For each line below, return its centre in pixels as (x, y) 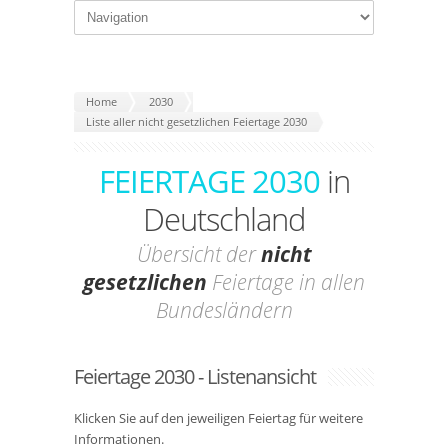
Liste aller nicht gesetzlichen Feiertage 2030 (196, 121)
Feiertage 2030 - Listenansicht (195, 376)
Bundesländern (224, 310)
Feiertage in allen (286, 282)
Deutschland (224, 219)
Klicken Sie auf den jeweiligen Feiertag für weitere (218, 418)
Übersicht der (198, 254)
